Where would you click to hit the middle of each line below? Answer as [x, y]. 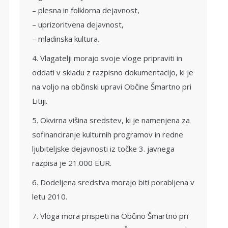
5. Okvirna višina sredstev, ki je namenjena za [111, 120]
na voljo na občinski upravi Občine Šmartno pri [112, 87]
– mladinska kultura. [66, 39]
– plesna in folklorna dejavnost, [86, 10]
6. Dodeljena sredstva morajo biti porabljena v [113, 182]
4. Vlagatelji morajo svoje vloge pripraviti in [107, 58]
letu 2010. [50, 196]
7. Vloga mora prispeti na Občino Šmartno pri [110, 216]
